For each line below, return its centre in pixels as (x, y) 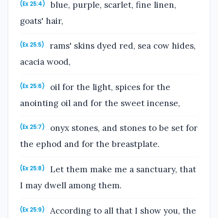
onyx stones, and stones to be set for (123, 128)
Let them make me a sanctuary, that (122, 169)
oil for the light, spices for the (109, 87)
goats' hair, (42, 21)
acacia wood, (45, 62)
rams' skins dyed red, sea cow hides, (122, 46)
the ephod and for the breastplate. (90, 144)
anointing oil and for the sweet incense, (100, 103)
